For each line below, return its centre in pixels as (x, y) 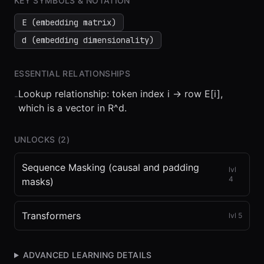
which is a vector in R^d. (72, 108)
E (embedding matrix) (69, 22)
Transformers (51, 216)
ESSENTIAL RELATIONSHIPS (72, 73)
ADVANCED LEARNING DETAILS (87, 255)
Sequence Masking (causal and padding (110, 167)
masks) (38, 181)
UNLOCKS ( (38, 139)
